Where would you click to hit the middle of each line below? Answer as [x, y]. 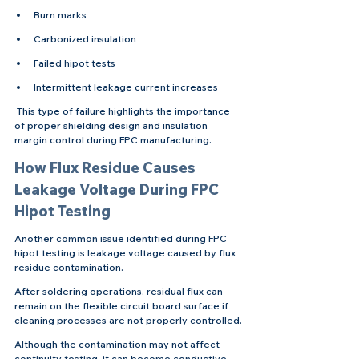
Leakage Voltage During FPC [118, 189]
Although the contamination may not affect [118, 344]
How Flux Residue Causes [107, 167]
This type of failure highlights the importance [123, 111]
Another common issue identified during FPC [122, 238]
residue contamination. [69, 267]
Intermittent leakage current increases [126, 87]
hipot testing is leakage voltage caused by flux [126, 252]
